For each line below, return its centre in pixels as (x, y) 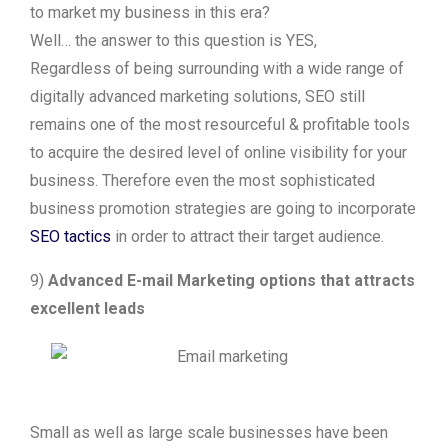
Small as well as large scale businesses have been (209, 432)
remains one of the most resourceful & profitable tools (220, 124)
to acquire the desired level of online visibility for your (218, 152)
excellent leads (87, 308)
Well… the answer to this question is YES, (173, 40)
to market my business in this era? (150, 12)
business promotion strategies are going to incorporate (223, 208)
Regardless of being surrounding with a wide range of (217, 68)
